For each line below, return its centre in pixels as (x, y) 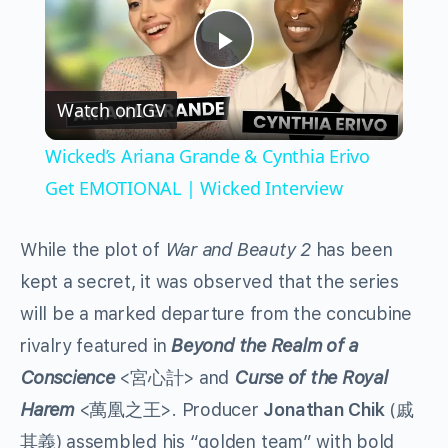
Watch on (96, 109)
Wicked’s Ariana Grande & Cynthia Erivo (207, 155)
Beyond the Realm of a (265, 345)
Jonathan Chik (321, 409)
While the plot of (92, 249)
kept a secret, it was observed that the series (209, 281)
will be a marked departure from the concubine (216, 313)
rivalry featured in (96, 345)
